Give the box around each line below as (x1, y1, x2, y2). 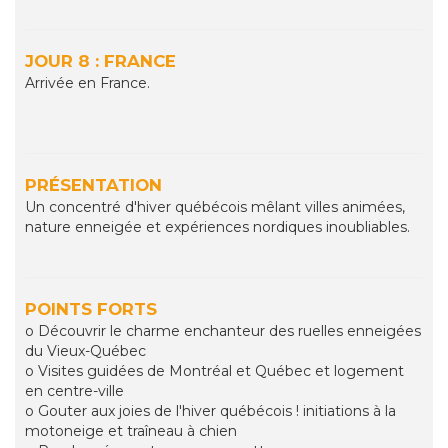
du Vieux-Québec (25, 342, 146, 361)
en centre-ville (25, 382, 124, 401)
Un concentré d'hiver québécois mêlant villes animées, (25, 198, 405, 217)
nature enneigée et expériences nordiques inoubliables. (25, 218, 410, 237)
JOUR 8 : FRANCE (25, 51, 176, 72)
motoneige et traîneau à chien (25, 422, 237, 441)
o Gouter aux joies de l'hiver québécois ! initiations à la (25, 402, 396, 421)
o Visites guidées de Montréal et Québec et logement (25, 362, 404, 381)
